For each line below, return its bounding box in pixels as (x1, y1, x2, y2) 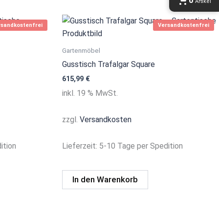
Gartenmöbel (62, 46, 100, 54)
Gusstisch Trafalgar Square (62, 59, 155, 69)
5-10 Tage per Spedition (99, 141, 183, 151)
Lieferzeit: (62, 141, 99, 151)
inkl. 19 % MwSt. (62, 88, 118, 98)
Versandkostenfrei (158, 22, 209, 29)
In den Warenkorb (72, 175, 138, 185)
